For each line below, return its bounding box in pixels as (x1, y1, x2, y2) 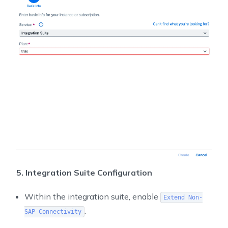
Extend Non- (163, 193, 203, 201)
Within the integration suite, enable (24, 191, 160, 202)
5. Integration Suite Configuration (16, 167, 152, 178)
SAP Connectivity (24, 208, 81, 215)
